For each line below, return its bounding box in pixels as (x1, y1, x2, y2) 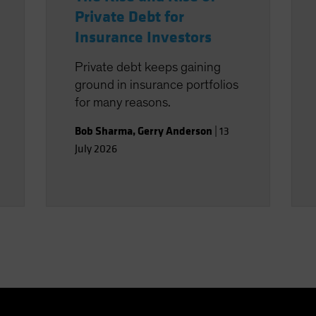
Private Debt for (75, 6, 185, 27)
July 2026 (75, 141, 118, 156)
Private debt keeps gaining (75, 60, 221, 74)
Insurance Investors (75, 27, 212, 47)
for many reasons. (75, 95, 171, 109)
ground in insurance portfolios (75, 78, 239, 92)
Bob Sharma (75, 123, 133, 138)
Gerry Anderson (138, 123, 213, 138)
